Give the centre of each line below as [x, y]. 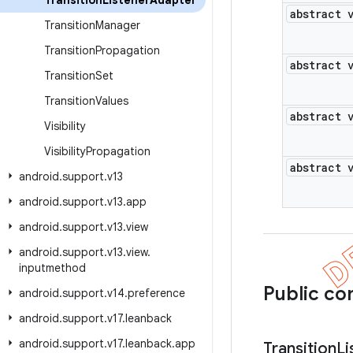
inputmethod [52, 268]
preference [156, 293]
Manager [118, 25]
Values [112, 101]
